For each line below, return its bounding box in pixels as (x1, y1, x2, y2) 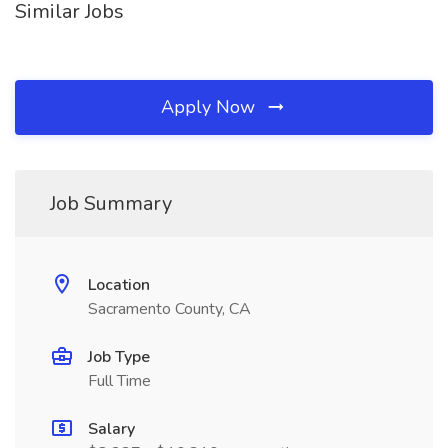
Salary (88, 418, 135, 440)
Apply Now (161, 95, 260, 119)
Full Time (88, 370, 151, 392)
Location (88, 274, 150, 296)
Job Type (88, 346, 150, 368)
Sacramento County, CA (88, 298, 251, 320)
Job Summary (50, 190, 172, 217)
